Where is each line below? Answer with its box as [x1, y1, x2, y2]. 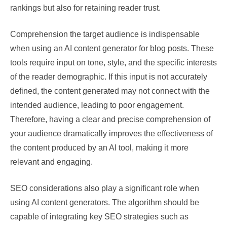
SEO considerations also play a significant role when [10, 184, 199, 193]
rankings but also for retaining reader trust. [10, 4, 161, 12]
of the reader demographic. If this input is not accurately [10, 72, 207, 81]
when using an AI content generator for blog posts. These [10, 44, 214, 53]
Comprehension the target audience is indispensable [10, 30, 200, 39]
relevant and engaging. [10, 158, 93, 166]
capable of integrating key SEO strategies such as [10, 212, 188, 221]
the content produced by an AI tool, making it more [10, 143, 188, 152]
